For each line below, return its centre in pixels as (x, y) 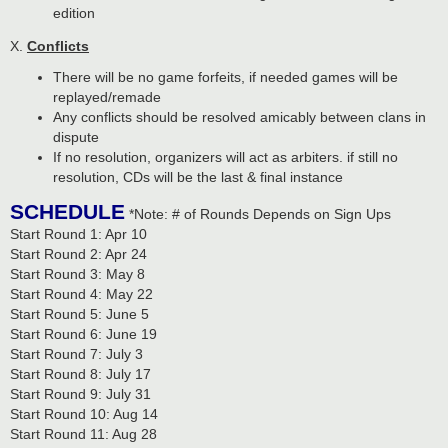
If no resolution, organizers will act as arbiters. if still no (225, 157)
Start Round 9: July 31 (80, 394)
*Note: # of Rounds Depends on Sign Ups (258, 214)
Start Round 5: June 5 (79, 314)
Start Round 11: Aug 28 (83, 434)
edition (73, 12)
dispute (75, 137)
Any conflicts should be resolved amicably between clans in (239, 117)
